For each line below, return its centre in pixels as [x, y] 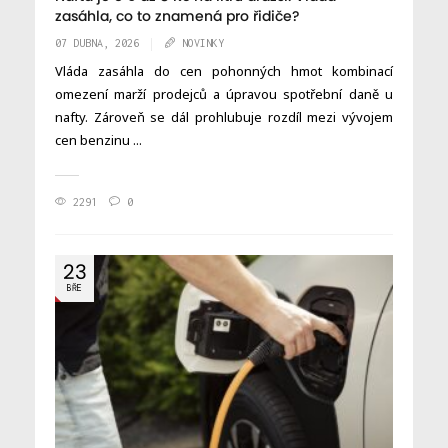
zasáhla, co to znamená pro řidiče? [177, 16]
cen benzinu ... [98, 139]
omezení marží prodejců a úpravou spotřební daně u [224, 93]
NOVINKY [203, 42]
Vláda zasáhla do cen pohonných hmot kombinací [224, 70]
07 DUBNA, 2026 [97, 42]
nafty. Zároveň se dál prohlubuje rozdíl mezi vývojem [224, 116]
